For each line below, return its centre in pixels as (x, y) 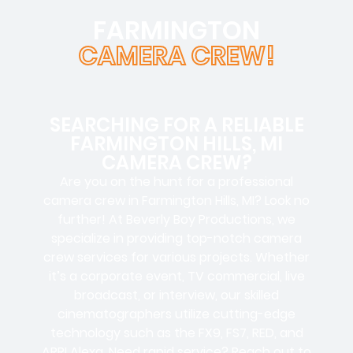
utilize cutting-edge (235, 314)
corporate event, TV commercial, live (192, 277)
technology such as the (124, 333)
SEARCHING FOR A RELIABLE (176, 125)
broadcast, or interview (145, 295)
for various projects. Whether (219, 258)
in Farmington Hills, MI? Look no (217, 201)
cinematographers (116, 314)
